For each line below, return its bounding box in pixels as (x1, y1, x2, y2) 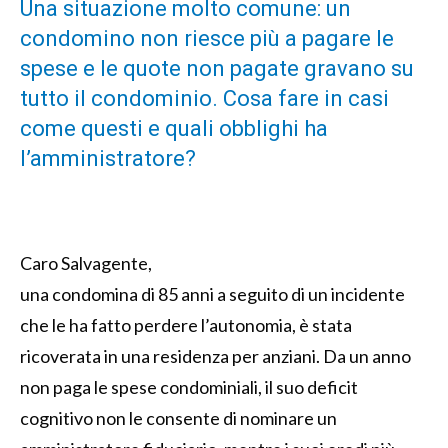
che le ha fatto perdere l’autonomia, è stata (20, 313, 352, 336)
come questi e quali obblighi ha (20, 115, 328, 141)
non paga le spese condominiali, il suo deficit (20, 375, 358, 398)
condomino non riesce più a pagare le (20, 25, 394, 51)
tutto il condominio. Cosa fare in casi (20, 85, 389, 111)
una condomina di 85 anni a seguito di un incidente (20, 282, 405, 305)
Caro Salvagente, (20, 251, 152, 274)
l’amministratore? (20, 145, 196, 171)
